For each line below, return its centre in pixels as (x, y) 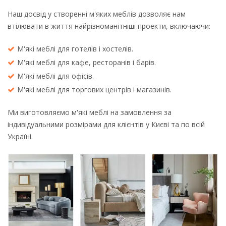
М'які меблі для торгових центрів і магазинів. (94, 90)
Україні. (20, 137)
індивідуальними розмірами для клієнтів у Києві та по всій (106, 125)
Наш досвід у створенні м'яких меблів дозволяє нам (97, 14)
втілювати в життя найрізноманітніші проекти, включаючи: (109, 26)
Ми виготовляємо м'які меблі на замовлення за (90, 112)
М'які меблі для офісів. (55, 76)
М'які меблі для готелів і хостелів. (75, 49)
